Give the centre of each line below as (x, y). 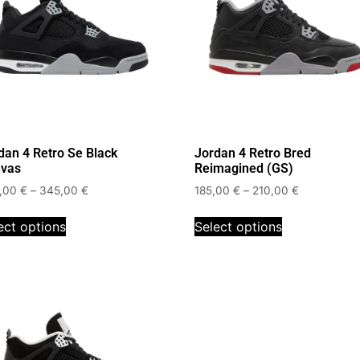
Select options (238, 226)
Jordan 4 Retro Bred (252, 153)
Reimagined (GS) (243, 168)
